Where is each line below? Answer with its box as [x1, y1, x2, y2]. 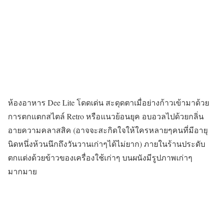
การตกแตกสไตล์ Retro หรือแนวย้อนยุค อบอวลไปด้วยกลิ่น [8, 110, 204, 121]
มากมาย [8, 165, 37, 176]
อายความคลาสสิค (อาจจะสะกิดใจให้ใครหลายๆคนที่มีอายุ [8, 124, 208, 135]
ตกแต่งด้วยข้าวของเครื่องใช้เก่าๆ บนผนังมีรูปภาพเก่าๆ [8, 152, 192, 163]
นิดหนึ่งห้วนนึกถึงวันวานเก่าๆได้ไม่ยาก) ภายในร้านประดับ [8, 138, 205, 149]
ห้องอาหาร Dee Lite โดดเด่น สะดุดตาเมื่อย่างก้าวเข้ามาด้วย [8, 97, 209, 108]
